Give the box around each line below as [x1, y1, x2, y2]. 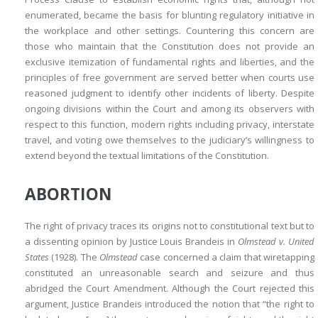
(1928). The [49, 251, 99, 263]
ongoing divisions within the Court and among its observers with [25, 102, 314, 115]
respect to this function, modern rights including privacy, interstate [25, 118, 314, 131]
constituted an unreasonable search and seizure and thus [25, 266, 314, 279]
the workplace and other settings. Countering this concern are [25, 24, 314, 37]
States [25, 251, 49, 263]
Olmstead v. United [238, 235, 315, 248]
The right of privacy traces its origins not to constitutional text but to [25, 219, 314, 232]
